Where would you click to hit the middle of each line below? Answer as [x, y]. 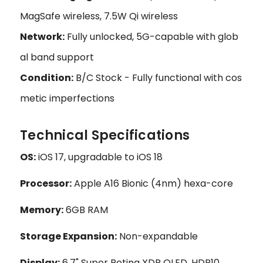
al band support [57, 57]
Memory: [42, 210]
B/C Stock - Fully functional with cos [158, 77]
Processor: [46, 183]
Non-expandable [157, 236]
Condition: [47, 77]
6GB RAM [86, 210]
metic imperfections [67, 98]
